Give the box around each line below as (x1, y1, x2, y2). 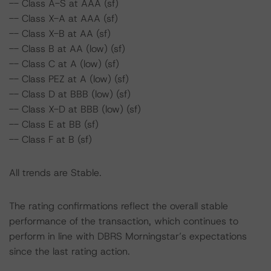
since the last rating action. (9, 245, 130, 258)
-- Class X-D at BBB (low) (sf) (9, 103, 141, 116)
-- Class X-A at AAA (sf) (9, 12, 118, 25)
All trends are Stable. (9, 166, 102, 179)
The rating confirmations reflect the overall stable (9, 200, 228, 212)
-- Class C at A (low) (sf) (9, 57, 119, 70)
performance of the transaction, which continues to (9, 215, 238, 227)
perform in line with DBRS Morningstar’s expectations (9, 230, 247, 243)
